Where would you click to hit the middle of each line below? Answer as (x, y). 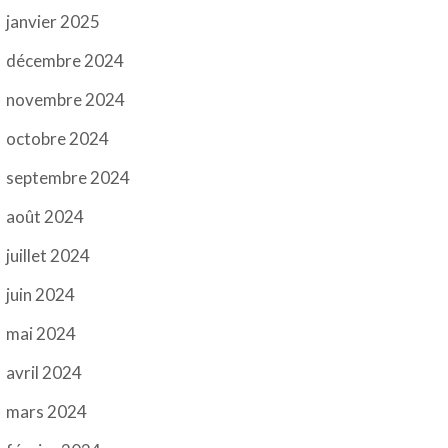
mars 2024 (47, 412)
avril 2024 (44, 373)
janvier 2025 (53, 22)
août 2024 (45, 217)
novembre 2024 (66, 100)
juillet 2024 (48, 256)
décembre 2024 (65, 61)
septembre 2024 (68, 178)
